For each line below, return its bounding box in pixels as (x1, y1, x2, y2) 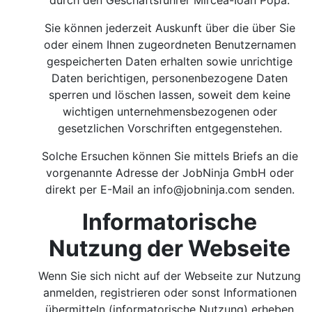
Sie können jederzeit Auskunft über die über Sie (45, 21, 295, 35)
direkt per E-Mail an (45, 182, 150, 196)
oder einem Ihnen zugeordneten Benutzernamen (44, 38, 296, 52)
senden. (254, 182, 295, 196)
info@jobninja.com (150, 182, 254, 196)
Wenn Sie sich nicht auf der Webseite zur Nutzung (38, 269, 302, 283)
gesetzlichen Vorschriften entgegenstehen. (58, 121, 282, 135)
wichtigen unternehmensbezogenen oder (63, 104, 277, 118)
